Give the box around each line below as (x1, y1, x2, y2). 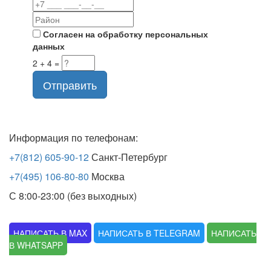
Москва (89, 169, 125, 183)
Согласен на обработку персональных (41, 28, 208, 40)
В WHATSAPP (9, 239, 63, 251)
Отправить (43, 77, 97, 93)
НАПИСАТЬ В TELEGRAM (98, 227, 200, 239)
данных (33, 40, 65, 52)
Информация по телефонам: (9, 131, 138, 145)
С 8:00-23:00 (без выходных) (9, 189, 137, 203)
